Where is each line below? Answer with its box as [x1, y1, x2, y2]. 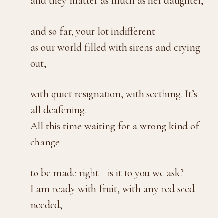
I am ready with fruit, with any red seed [30, 182, 195, 195]
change [30, 135, 60, 148]
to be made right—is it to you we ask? [30, 166, 184, 179]
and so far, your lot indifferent [30, 24, 156, 37]
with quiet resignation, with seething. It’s [30, 87, 198, 100]
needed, [30, 198, 63, 211]
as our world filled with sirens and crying [30, 40, 200, 54]
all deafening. [30, 103, 87, 116]
